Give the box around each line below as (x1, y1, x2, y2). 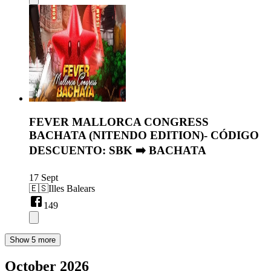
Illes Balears (48, 183, 95, 194)
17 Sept (29, 172, 58, 183)
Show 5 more (10, 235, 56, 245)
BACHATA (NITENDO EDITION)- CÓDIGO (29, 128, 259, 142)
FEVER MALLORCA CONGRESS (29, 115, 209, 128)
